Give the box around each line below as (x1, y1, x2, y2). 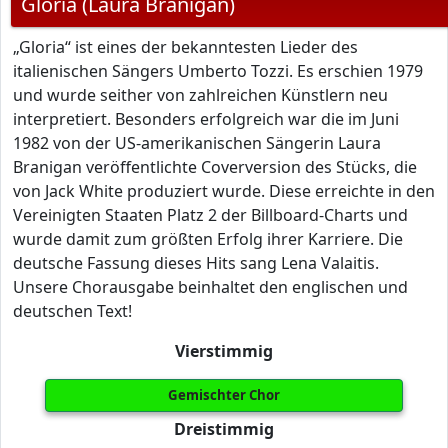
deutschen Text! (13, 300, 132, 322)
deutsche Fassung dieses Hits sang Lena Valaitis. (13, 252, 379, 274)
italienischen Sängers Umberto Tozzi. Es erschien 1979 (13, 60, 423, 82)
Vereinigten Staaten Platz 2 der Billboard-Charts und (13, 204, 408, 226)
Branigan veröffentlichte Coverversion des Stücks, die (13, 156, 417, 178)
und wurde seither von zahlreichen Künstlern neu (13, 84, 388, 106)
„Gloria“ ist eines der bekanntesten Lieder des (13, 36, 358, 58)
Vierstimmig (175, 340, 273, 362)
